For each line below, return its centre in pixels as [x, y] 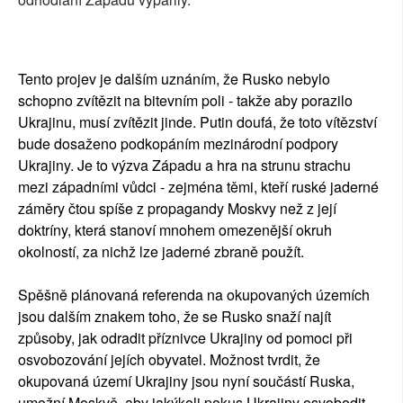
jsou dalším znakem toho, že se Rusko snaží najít [175, 317]
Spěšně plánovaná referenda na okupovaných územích [194, 295]
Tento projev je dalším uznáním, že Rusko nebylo [174, 79]
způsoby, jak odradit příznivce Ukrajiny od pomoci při [185, 338]
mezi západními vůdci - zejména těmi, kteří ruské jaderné [198, 187]
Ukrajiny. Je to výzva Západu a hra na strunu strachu [184, 166]
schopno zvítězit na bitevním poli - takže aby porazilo [185, 101]
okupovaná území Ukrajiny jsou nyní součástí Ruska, [186, 381]
